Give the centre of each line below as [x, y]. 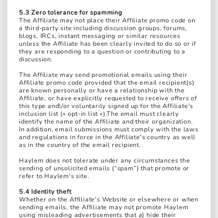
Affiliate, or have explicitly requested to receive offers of [108, 99]
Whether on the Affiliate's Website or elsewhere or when [109, 200]
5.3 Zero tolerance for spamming [71, 13]
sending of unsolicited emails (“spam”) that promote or [104, 169]
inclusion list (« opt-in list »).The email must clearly [99, 114]
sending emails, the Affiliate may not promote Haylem [104, 208]
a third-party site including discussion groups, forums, [103, 28]
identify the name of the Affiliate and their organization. [106, 122]
